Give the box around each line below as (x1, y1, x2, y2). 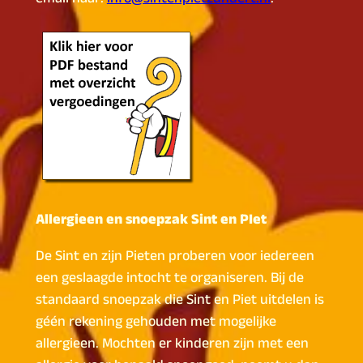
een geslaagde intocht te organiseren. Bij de (35, 267, 304, 293)
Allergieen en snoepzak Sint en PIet (35, 209, 267, 234)
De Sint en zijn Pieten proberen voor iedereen (35, 246, 314, 271)
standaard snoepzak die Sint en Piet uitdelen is (35, 289, 324, 314)
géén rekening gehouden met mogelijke (35, 311, 276, 336)
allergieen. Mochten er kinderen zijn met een (35, 333, 309, 358)
